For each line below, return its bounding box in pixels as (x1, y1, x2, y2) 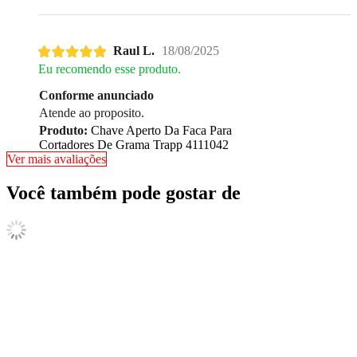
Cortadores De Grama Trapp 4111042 (39, 138, 229, 152)
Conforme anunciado (39, 88, 154, 103)
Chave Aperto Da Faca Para (88, 124, 232, 138)
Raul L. (113, 44, 155, 58)
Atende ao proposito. (39, 106, 144, 120)
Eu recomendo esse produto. (38, 62, 181, 76)
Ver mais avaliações (7, 152, 106, 167)
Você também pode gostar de (6, 182, 241, 203)
